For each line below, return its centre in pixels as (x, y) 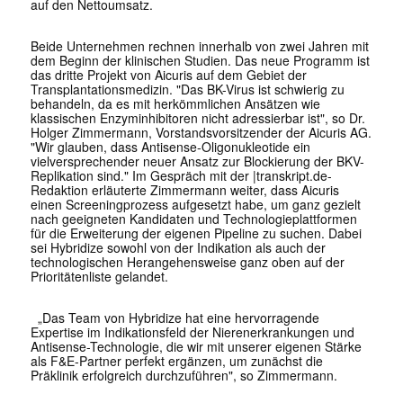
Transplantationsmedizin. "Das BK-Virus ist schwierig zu (187, 90)
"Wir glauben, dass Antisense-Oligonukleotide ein (170, 147)
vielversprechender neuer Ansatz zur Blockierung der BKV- (197, 161)
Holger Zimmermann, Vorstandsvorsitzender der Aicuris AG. (201, 133)
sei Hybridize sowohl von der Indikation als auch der (178, 248)
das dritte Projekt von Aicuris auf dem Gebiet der (168, 75)
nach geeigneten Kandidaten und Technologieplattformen (193, 219)
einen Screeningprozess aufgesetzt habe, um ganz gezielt (195, 205)
